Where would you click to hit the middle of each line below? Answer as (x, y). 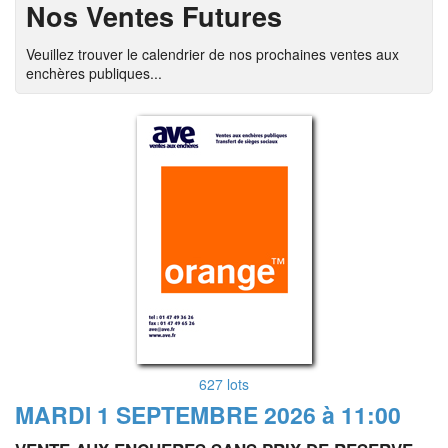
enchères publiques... (94, 73)
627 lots (224, 384)
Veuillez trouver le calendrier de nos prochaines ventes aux (212, 54)
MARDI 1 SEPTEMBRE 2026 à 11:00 (208, 414)
